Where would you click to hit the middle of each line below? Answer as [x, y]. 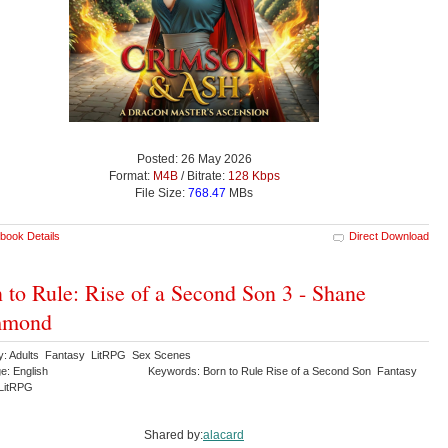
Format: [130, 175]
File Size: [161, 192]
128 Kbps [253, 175]
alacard [223, 434]
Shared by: [173, 434]
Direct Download [389, 235]
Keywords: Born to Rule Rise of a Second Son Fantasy [284, 370]
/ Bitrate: [202, 175]
